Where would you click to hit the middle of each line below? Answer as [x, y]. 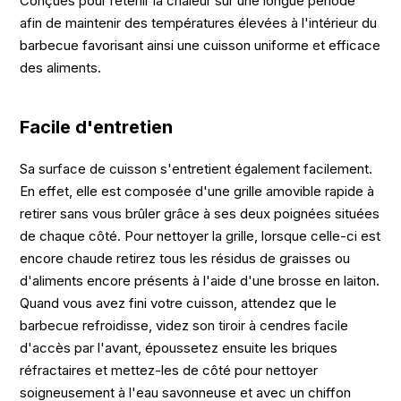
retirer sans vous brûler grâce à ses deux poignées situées [200, 214]
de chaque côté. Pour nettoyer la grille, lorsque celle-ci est [200, 236]
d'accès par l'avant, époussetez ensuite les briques [179, 348]
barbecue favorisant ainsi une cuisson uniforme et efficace [200, 46]
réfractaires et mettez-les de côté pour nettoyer [169, 371]
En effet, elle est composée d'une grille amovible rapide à [197, 192]
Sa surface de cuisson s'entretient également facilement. [196, 169]
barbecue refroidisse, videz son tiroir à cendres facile [184, 326]
